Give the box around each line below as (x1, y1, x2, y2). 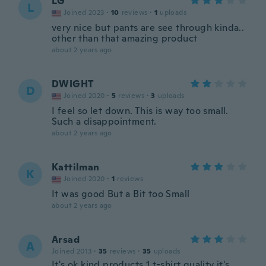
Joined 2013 (52, 246, 92, 256)
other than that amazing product (52, 32, 198, 45)
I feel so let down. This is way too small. (52, 104, 229, 117)
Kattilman (52, 161, 100, 173)
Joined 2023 (64, 8, 104, 17)
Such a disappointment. (52, 115, 157, 128)
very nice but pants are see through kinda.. (52, 21, 245, 34)
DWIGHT (52, 78, 94, 90)
